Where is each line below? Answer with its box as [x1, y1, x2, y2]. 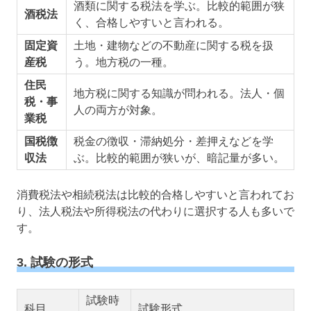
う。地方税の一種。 [73, 56, 174, 68]
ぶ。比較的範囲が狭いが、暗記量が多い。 [73, 151, 285, 164]
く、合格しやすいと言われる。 [73, 16, 229, 28]
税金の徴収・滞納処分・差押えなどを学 [73, 135, 274, 147]
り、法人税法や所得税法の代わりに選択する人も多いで [17, 205, 294, 217]
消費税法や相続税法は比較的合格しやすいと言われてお [17, 188, 294, 201]
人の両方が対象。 [73, 103, 162, 116]
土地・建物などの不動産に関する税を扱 [73, 39, 274, 51]
